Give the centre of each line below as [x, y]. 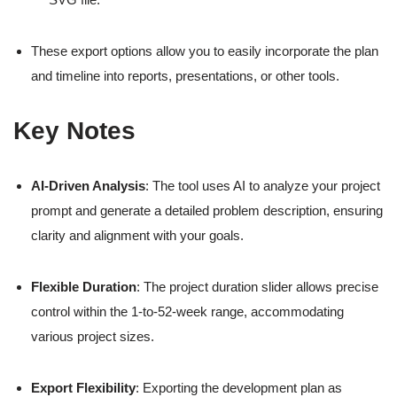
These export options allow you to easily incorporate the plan [205, 51]
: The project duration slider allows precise [257, 287]
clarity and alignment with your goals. [137, 236]
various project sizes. [93, 337]
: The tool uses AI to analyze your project [263, 186]
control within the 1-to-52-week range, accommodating [187, 312]
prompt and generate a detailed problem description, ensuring [207, 211]
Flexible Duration [84, 287]
